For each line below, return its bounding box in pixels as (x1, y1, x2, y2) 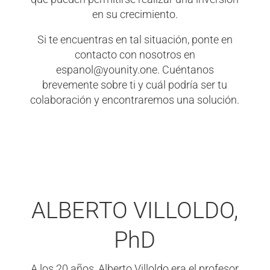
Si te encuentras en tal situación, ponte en (37, 34, 233, 46)
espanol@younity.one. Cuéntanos (55, 64, 214, 77)
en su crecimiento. (92, 8, 178, 20)
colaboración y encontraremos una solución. (30, 94, 240, 107)
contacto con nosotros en (74, 49, 195, 61)
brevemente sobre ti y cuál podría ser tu (42, 79, 228, 92)
